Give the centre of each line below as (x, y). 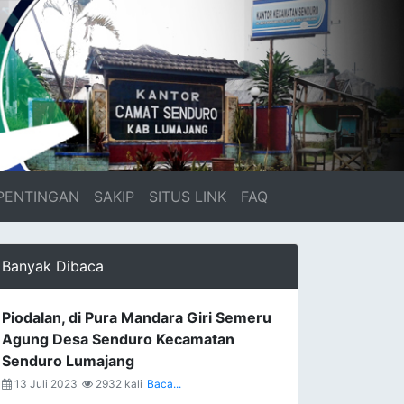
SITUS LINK (188, 197)
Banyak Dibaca (53, 266)
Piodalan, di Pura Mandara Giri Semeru (137, 317)
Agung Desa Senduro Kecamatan (118, 339)
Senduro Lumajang (68, 361)
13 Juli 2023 (45, 384)
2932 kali (118, 384)
